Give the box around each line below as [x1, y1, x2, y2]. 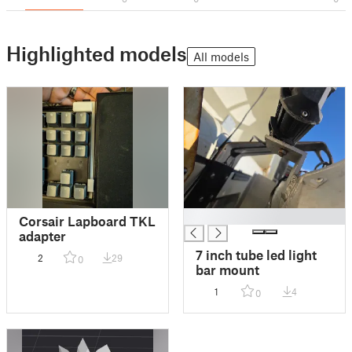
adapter [19, 228, 66, 244]
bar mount [196, 262, 260, 278]
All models [193, 49, 249, 64]
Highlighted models [6, 42, 187, 65]
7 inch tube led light [196, 247, 317, 263]
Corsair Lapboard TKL [19, 213, 156, 229]
